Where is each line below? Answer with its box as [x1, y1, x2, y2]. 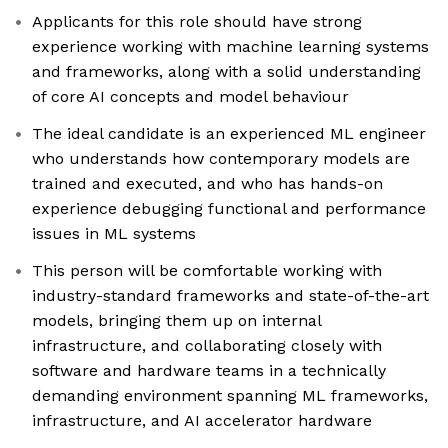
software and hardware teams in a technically [32, 361, 386, 381]
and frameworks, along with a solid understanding [32, 62, 421, 82]
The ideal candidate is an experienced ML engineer [32, 124, 426, 144]
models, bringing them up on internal [32, 311, 322, 331]
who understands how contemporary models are [32, 149, 410, 169]
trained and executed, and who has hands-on [32, 174, 383, 194]
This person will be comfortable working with [32, 261, 382, 281]
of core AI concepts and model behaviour [32, 87, 349, 107]
